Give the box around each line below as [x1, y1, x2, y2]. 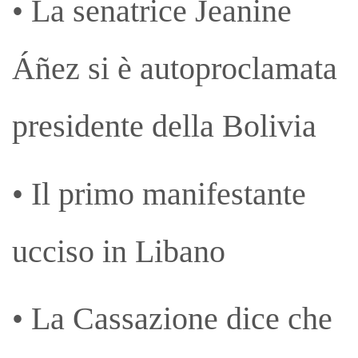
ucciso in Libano [12, 233, 225, 269]
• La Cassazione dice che [12, 300, 332, 337]
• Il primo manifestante [12, 175, 306, 212]
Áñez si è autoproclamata [12, 50, 337, 87]
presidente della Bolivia [12, 108, 316, 145]
